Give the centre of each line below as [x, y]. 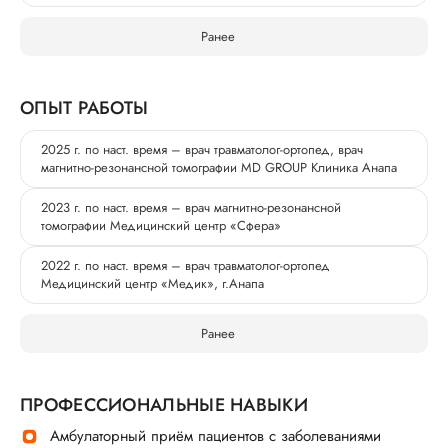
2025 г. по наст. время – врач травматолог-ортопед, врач [202, 149]
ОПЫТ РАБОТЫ [84, 108]
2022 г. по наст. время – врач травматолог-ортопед [185, 265]
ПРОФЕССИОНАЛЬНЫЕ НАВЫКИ [164, 405]
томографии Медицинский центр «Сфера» [161, 225]
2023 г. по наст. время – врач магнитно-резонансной [191, 207]
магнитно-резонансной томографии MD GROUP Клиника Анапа [219, 167]
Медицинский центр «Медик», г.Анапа [152, 283]
